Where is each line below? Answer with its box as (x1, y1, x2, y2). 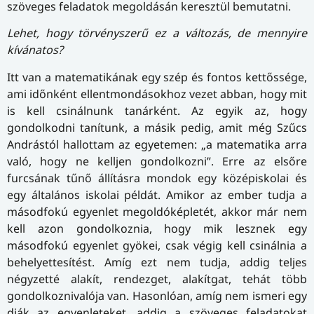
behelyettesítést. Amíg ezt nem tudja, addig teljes (7, 254, 307, 270)
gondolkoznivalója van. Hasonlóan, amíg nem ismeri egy (7, 287, 307, 303)
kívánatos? (7, 42, 63, 58)
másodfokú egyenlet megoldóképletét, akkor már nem (7, 203, 307, 219)
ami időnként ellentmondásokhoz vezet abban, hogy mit (7, 86, 307, 102)
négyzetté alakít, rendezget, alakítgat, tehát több (7, 271, 307, 287)
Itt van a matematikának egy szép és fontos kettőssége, (7, 69, 307, 85)
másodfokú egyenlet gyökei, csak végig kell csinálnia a (7, 237, 307, 253)
